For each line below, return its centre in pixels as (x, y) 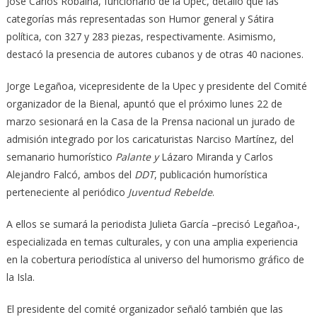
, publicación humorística (211, 174)
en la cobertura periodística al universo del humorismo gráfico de (155, 259)
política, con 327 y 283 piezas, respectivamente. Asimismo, (141, 36)
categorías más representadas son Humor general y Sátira (140, 18)
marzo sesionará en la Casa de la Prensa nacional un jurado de (150, 121)
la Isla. (20, 277)
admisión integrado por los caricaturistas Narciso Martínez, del (150, 139)
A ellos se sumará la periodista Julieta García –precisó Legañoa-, (153, 224)
